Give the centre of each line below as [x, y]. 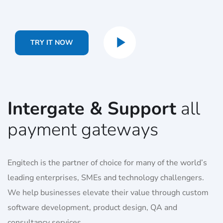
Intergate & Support [92, 109]
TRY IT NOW [52, 42]
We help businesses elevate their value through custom [108, 193]
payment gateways [83, 130]
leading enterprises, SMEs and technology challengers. [106, 178]
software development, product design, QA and [92, 208]
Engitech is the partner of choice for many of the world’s [107, 163]
